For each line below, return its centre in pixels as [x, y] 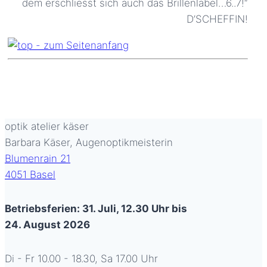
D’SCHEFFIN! [217, 19]
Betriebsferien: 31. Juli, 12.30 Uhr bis [96, 208]
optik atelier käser [47, 126]
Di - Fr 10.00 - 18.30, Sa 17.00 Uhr [81, 258]
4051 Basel [30, 174]
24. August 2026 [47, 224]
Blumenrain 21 [38, 158]
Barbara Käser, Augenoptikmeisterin [89, 142]
